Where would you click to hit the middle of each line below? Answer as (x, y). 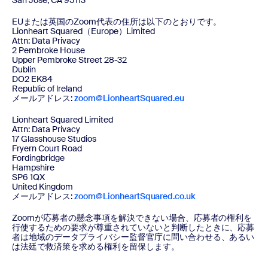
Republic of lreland (47, 89)
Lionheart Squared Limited (63, 120)
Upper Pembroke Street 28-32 (70, 60)
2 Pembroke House (48, 50)
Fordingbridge (38, 158)
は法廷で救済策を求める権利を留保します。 (96, 246)
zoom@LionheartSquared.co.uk (135, 196)
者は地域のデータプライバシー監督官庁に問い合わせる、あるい (133, 237)
